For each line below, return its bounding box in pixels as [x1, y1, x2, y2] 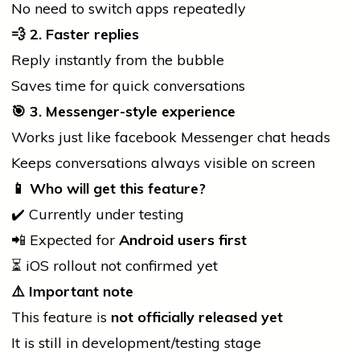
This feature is [11, 308, 111, 327]
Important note [25, 282, 133, 301]
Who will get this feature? [26, 179, 206, 198]
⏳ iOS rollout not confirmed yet [11, 256, 218, 276]
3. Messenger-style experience [26, 102, 235, 121]
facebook [115, 128, 177, 147]
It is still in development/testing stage [11, 333, 261, 353]
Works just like [11, 128, 115, 147]
